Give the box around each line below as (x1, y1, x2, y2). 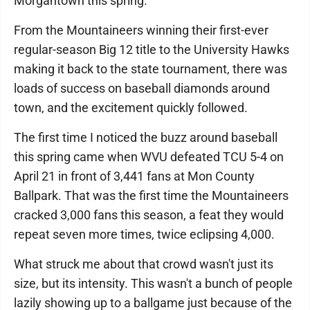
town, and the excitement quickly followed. (14, 100, 248, 115)
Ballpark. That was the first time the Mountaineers (14, 188, 289, 203)
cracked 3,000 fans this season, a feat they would (14, 208, 284, 222)
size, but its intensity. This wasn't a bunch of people (14, 276, 293, 291)
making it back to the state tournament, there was (14, 62, 287, 76)
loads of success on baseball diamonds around (14, 81, 270, 95)
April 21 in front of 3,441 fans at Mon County (14, 169, 255, 183)
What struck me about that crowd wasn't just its (14, 257, 273, 271)
